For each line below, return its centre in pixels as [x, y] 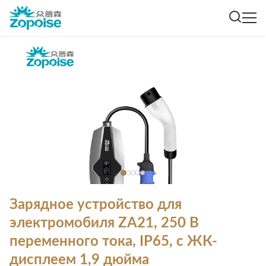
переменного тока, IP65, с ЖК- [113, 242]
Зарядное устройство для [96, 205]
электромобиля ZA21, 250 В [104, 223]
